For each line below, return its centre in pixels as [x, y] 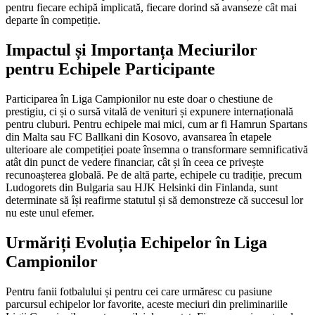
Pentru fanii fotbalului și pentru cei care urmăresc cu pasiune [139, 292]
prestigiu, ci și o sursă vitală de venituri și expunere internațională [149, 112]
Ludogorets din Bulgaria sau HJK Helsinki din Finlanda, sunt [142, 188]
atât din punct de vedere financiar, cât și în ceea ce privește [135, 162]
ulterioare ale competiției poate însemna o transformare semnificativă [157, 150]
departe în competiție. [53, 20]
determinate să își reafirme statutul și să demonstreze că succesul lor [154, 200]
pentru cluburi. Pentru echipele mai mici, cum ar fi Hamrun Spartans [156, 124]
